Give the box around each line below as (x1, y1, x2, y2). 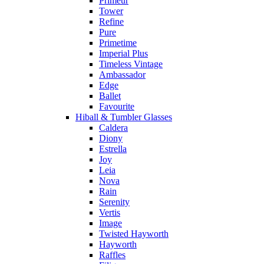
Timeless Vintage (99, 58, 163, 69)
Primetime (99, 37, 137, 48)
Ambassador (99, 69, 146, 80)
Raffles (99, 249, 126, 260)
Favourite (99, 101, 134, 111)
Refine (99, 16, 124, 27)
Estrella (99, 143, 127, 154)
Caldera (99, 122, 128, 133)
